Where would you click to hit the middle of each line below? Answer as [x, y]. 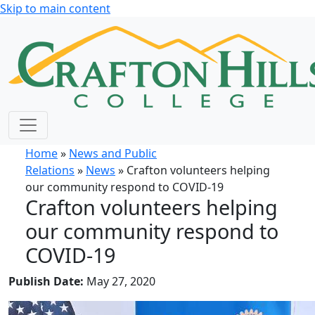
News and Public [113, 153]
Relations [50, 170]
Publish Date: [47, 281]
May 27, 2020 [121, 281]
